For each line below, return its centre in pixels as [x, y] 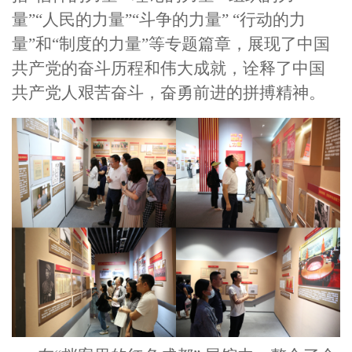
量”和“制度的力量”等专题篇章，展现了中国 [171, 44]
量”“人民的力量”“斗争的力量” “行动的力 [159, 20]
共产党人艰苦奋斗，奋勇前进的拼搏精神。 [169, 93]
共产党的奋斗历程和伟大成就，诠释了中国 [169, 69]
